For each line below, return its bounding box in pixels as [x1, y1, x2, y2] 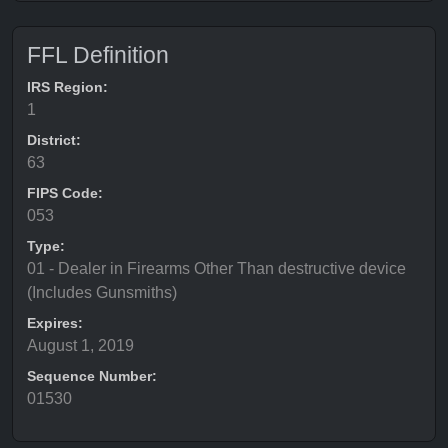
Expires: [27, 315, 83, 331]
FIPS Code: [27, 185, 103, 201]
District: [27, 132, 81, 148]
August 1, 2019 [27, 337, 134, 354]
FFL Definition [27, 42, 169, 68]
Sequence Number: [27, 368, 157, 384]
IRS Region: [27, 79, 108, 95]
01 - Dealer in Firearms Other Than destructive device [27, 260, 406, 277]
